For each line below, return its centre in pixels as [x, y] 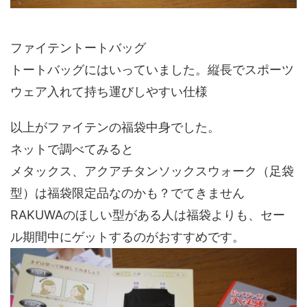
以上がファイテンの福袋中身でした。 [115, 127]
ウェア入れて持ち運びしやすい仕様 [109, 92]
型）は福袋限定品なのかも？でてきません [127, 193]
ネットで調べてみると [72, 149]
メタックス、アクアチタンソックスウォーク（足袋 [152, 171]
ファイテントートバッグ [78, 48]
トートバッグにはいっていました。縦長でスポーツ [152, 70]
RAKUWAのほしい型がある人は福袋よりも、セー [148, 215]
